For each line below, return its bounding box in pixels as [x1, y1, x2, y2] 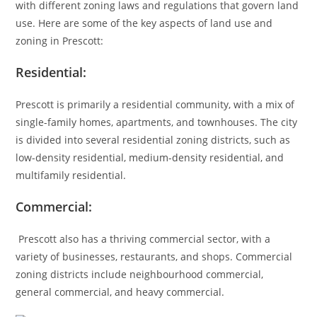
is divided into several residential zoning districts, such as [16, 132, 291, 146]
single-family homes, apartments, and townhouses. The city [16, 115, 298, 129]
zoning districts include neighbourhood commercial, [16, 267, 264, 281]
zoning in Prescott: [16, 33, 104, 47]
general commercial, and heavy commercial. [16, 284, 225, 299]
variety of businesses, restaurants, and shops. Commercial [16, 249, 293, 263]
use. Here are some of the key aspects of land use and [16, 16, 273, 30]
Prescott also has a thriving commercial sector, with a [16, 231, 271, 246]
